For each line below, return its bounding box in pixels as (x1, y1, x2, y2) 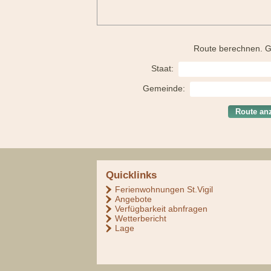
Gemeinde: (142, 83, 188, 94)
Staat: (151, 64, 177, 74)
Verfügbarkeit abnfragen (115, 204, 208, 214)
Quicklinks (106, 169, 157, 181)
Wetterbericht (115, 214, 167, 224)
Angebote (115, 194, 152, 204)
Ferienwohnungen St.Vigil (115, 184, 214, 195)
